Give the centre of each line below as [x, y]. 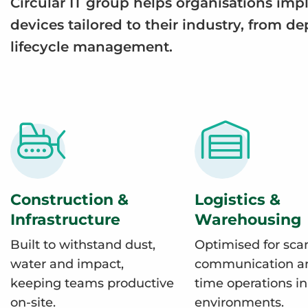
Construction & [69, 200]
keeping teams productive [92, 284]
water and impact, [67, 264]
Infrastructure [65, 220]
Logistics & [238, 200]
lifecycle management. [91, 47]
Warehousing [248, 220]
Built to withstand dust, [83, 245]
